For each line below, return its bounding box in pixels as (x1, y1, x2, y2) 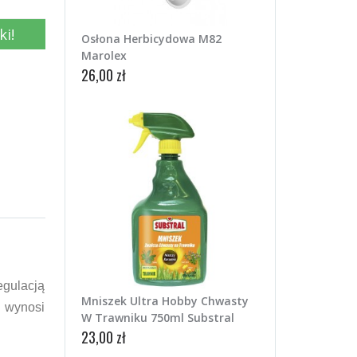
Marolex (80, 47, 127, 63)
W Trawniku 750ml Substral (80, 309, 234, 325)
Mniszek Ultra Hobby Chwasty (80, 292, 249, 308)
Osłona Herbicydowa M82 (80, 30, 222, 46)
